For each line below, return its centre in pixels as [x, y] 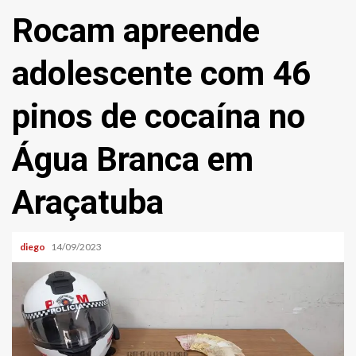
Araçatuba [88, 202]
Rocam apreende [136, 31]
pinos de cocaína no [159, 116]
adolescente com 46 [161, 74]
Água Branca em [133, 159]
